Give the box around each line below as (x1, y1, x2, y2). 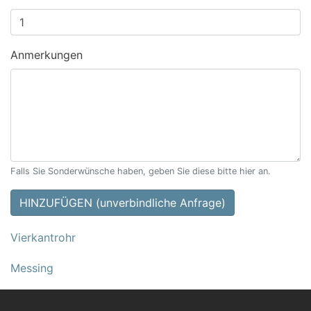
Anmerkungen (10, 48, 83, 62)
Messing (10, 260, 53, 275)
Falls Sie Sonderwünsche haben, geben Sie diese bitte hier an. (10, 166, 271, 177)
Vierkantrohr (10, 230, 76, 245)
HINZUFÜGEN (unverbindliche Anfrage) (19, 196, 226, 210)
